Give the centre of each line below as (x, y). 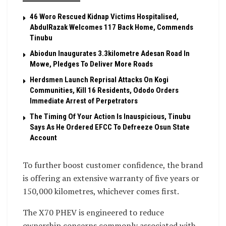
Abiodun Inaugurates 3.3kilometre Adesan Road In (110, 53)
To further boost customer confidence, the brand (113, 165)
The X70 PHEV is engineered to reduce (93, 212)
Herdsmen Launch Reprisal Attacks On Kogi (99, 79)
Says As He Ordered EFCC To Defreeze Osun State (110, 127)
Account (43, 137)
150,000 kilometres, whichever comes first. (101, 191)
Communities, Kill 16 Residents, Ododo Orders (104, 90)
